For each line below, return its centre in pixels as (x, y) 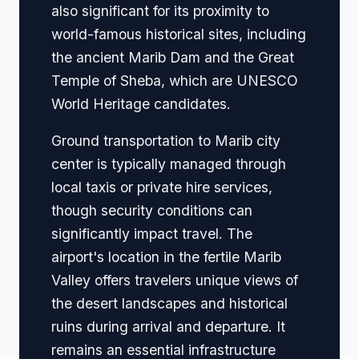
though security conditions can (152, 211)
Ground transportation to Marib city (166, 141)
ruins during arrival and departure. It (168, 327)
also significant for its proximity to (160, 10)
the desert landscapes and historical (169, 304)
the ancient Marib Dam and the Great (173, 57)
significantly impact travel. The (152, 234)
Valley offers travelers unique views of (175, 280)
